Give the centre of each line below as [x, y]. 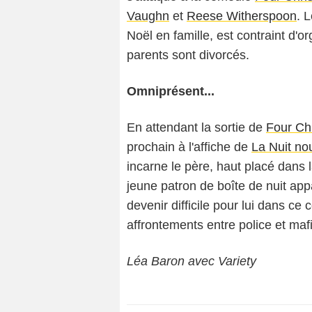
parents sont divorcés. [188, 55]
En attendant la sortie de [196, 127]
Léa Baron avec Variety [192, 261]
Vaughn [148, 16]
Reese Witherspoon [242, 16]
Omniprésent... [171, 91]
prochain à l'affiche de [189, 147]
